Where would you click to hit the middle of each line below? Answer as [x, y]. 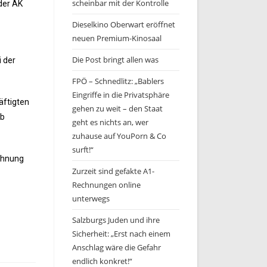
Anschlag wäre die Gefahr [117, 247]
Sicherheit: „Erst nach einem [121, 234]
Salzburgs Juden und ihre [116, 220]
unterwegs [91, 198]
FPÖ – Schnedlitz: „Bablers [118, 81]
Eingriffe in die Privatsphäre [121, 95]
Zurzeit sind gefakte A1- [113, 171]
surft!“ [83, 150]
